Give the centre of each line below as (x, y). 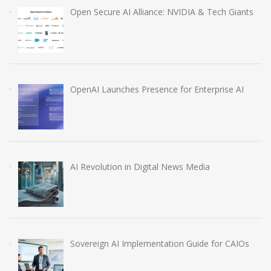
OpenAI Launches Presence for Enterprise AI (157, 90)
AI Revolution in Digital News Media (140, 166)
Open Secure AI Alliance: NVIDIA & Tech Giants (162, 12)
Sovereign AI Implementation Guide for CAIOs (159, 244)
